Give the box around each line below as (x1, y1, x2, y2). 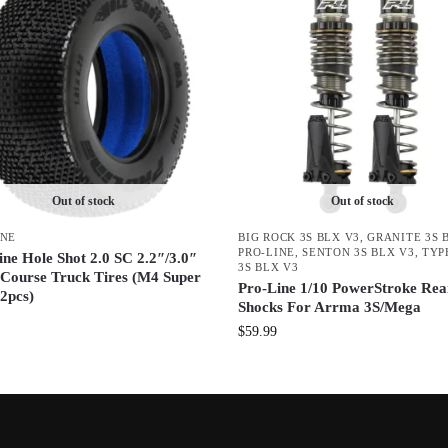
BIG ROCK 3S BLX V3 (238, 230, 360, 243)
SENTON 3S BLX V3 (302, 245, 415, 258)
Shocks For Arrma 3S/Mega (238, 298, 422, 315)
